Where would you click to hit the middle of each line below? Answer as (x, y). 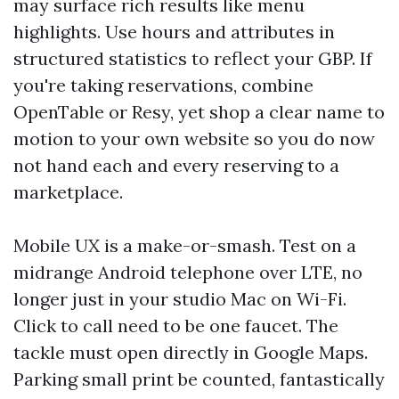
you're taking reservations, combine (163, 85)
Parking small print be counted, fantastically (199, 379)
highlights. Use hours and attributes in (174, 32)
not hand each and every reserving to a (176, 165)
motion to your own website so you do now (194, 138)
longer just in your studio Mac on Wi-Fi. (180, 299)
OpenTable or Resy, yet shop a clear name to (199, 112)
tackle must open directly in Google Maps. (191, 352)
